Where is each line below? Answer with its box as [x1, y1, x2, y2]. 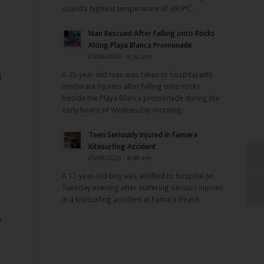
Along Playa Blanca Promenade [88, 39, 193, 49]
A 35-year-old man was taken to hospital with [62, 69, 213, 79]
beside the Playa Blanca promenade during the [62, 93, 220, 103]
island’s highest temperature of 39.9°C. [62, 3, 194, 13]
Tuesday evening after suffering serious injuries [62, 182, 224, 192]
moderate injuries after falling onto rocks [62, 81, 201, 91]
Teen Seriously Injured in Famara [88, 129, 198, 139]
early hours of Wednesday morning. [62, 104, 184, 114]
